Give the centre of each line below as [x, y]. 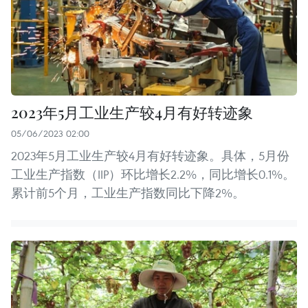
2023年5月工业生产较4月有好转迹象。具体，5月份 [150, 155]
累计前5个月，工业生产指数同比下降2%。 [128, 192]
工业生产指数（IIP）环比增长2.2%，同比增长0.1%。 [153, 174]
